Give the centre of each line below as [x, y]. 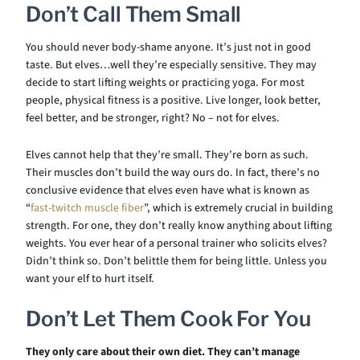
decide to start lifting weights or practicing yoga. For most [165, 83]
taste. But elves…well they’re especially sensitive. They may [171, 65]
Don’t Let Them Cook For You [168, 319]
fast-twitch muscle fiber [87, 208]
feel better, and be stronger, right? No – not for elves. [153, 118]
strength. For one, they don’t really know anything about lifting [179, 226]
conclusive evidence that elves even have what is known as [168, 190]
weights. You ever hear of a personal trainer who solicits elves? [176, 243]
